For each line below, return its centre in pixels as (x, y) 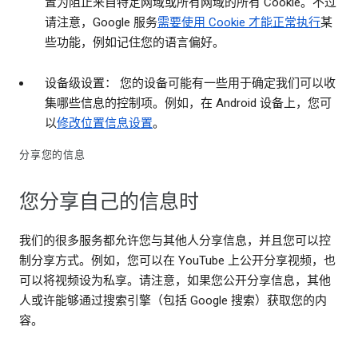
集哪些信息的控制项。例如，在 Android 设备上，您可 (188, 103)
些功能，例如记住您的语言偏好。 (135, 43)
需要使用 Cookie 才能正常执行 (239, 23)
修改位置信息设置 (105, 123)
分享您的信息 (52, 155)
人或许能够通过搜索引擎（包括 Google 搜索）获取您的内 (173, 301)
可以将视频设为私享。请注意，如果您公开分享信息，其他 (175, 281)
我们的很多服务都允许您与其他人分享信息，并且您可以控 (175, 241)
